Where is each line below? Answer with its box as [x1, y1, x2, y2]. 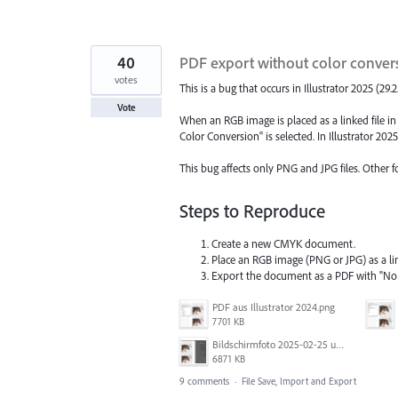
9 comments [179, 374, 229, 387]
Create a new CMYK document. [211, 236, 356, 251]
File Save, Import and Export [242, 374, 356, 387]
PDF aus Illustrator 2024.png [212, 299, 335, 314]
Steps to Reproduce [179, 199, 325, 223]
